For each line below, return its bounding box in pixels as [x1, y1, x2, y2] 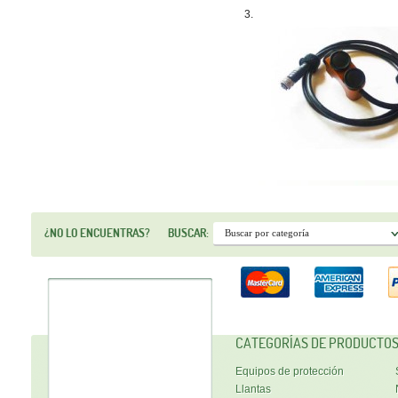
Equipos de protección [235, 365, 344, 378]
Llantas [235, 383, 271, 395]
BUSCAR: [168, 226, 209, 241]
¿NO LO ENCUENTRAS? [44, 226, 153, 241]
